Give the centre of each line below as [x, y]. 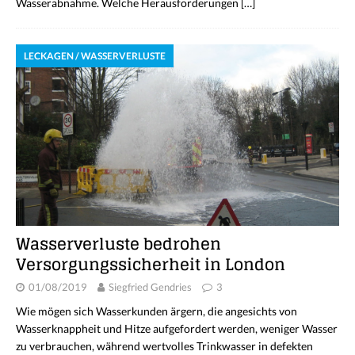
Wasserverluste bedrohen [118, 244]
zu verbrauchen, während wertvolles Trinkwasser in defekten [164, 346]
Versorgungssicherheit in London [151, 265]
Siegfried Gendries [150, 287]
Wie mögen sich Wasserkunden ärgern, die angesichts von [157, 311]
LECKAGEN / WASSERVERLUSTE [95, 55]
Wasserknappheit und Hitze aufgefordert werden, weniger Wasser [177, 329]
